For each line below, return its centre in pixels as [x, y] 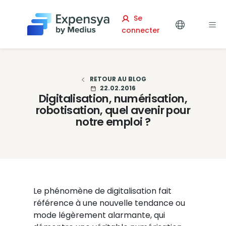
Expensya [130, 19]
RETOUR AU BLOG [118, 79]
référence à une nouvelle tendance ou [109, 203]
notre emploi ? [113, 122]
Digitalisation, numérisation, [113, 99]
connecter [140, 30]
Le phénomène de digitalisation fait [102, 191]
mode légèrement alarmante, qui [99, 215]
